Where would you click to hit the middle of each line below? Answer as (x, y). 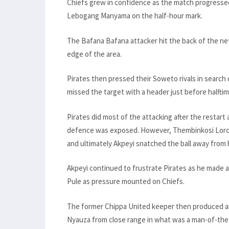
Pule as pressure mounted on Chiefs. (126, 181)
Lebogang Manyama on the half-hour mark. (135, 16)
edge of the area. (94, 54)
